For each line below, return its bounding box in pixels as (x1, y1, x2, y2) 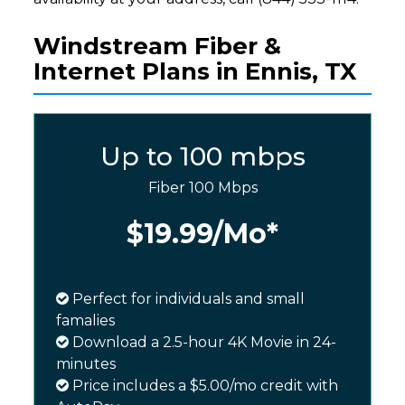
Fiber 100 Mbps (147, 179, 258, 197)
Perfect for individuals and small (69, 290, 306, 308)
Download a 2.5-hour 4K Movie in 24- (69, 334, 337, 352)
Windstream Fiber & (33, 32, 282, 61)
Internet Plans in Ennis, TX (33, 57, 357, 87)
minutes (56, 355, 117, 373)
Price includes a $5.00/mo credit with (69, 377, 339, 395)
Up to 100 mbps (99, 141, 306, 173)
